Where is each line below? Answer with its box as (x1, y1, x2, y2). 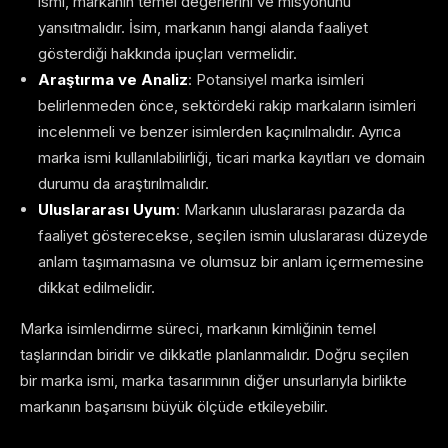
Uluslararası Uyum (38, 200, 176, 220)
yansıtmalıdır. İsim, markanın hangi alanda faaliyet (38, 18, 368, 38)
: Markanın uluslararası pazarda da (176, 200, 405, 220)
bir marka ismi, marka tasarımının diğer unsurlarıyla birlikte (20, 371, 407, 391)
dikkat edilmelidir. (38, 278, 155, 298)
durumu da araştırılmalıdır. (38, 174, 209, 194)
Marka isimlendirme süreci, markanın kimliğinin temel (20, 319, 376, 339)
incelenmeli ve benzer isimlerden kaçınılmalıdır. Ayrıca (38, 122, 401, 142)
